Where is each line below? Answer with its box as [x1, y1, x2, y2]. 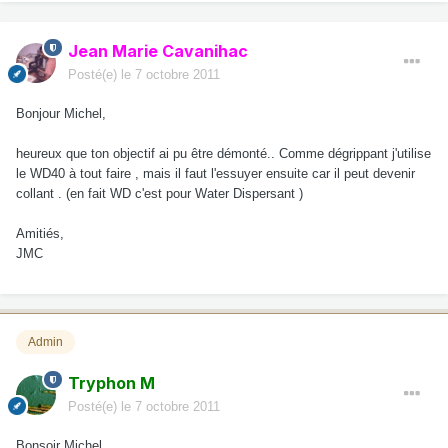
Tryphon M [68, 372, 155, 393]
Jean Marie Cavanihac [68, 40, 248, 61]
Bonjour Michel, [16, 105, 106, 121]
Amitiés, [16, 225, 64, 241]
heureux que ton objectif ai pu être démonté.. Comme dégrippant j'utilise [16, 145, 431, 161]
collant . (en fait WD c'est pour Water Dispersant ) [16, 185, 303, 201]
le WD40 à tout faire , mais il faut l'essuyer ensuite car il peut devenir [16, 165, 415, 181]
